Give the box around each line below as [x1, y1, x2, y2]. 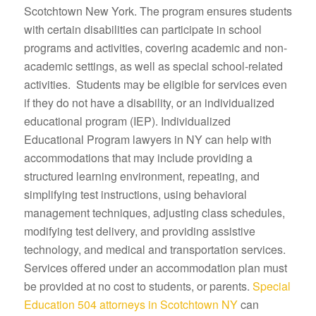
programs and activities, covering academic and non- [23, 39, 287, 56]
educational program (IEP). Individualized [23, 112, 231, 129]
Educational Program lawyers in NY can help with [23, 130, 272, 147]
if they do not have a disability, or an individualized [23, 94, 274, 111]
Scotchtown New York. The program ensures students [23, 2, 292, 19]
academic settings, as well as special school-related [23, 57, 283, 74]
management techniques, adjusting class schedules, [23, 204, 285, 221]
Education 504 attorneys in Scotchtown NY [23, 296, 238, 312]
